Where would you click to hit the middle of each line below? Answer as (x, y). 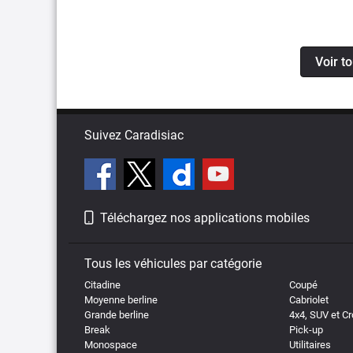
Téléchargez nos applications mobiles (205, 217)
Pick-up (306, 329)
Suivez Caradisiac (134, 135)
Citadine (102, 284)
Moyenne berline (121, 299)
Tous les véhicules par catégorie (173, 263)
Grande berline (117, 314)
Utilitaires (310, 344)
